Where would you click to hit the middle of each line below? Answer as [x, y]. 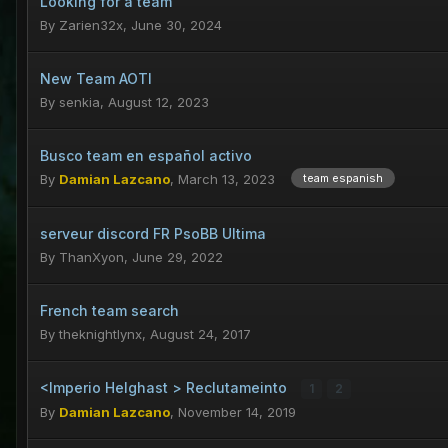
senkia [79, 101]
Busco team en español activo [146, 155]
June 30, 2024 [176, 24]
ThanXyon [91, 257]
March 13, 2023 [226, 178]
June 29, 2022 [177, 257]
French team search [109, 311]
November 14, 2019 [237, 412]
